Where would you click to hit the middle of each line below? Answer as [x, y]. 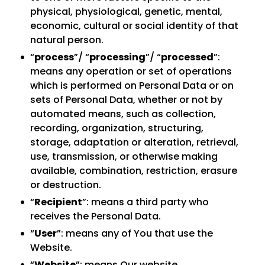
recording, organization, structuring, [117, 128]
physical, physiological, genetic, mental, [126, 12]
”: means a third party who [146, 202]
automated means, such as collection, [123, 114]
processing [117, 57]
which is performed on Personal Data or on [132, 85]
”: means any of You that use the [135, 233]
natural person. [67, 40]
